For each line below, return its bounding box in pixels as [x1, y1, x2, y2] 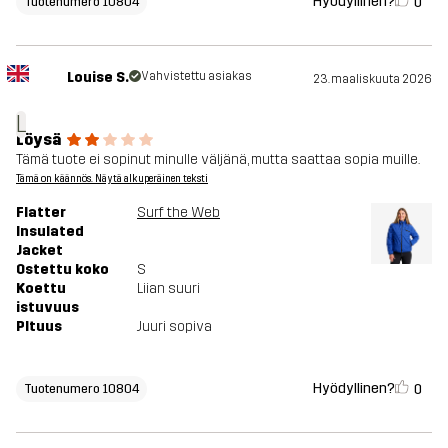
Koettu [16, 280, 66, 298]
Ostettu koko [16, 261, 109, 279]
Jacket [16, 242, 63, 260]
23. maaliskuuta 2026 [313, 72, 432, 87]
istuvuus [16, 299, 79, 317]
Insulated [16, 223, 84, 241]
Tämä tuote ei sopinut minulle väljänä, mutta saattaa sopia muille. [16, 151, 420, 169]
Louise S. [66, 69, 129, 87]
